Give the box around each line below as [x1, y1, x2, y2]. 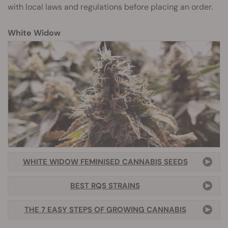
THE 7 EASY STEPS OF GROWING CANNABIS [24, 205, 186, 215]
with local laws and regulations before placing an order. [8, 2, 213, 12]
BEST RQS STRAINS [70, 181, 140, 191]
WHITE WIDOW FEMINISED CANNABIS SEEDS [22, 157, 188, 167]
